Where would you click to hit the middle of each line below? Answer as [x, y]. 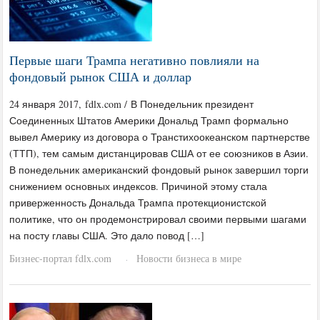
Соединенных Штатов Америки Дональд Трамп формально [149, 120]
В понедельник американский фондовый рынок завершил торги [159, 169]
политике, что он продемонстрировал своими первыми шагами [158, 219]
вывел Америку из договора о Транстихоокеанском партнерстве [160, 136]
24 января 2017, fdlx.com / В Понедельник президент [132, 104]
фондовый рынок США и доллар [101, 76]
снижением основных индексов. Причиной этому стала [139, 186]
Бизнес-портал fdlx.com [61, 258]
